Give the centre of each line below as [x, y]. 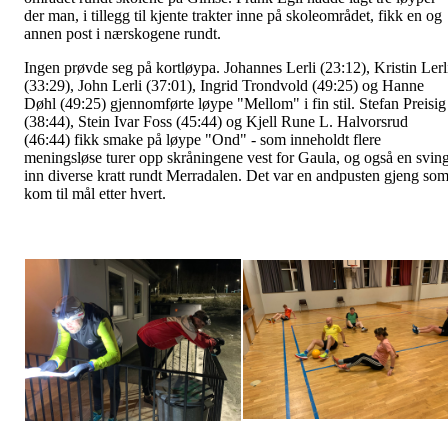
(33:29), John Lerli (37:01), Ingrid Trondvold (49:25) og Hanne [224, 85]
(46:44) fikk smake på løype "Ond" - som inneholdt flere [202, 139]
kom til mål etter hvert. [95, 193]
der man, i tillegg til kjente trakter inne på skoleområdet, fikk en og [233, 15]
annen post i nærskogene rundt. [124, 33]
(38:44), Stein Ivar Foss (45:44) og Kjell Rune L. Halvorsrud [216, 121]
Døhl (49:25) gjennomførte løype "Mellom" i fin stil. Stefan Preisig [235, 103]
